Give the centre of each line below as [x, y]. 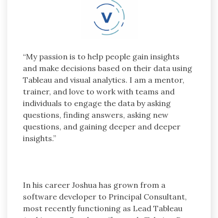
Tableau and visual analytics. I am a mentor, [104, 80]
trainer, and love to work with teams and [99, 91]
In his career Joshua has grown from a [94, 185]
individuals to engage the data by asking [97, 103]
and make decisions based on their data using [108, 68]
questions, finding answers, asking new [96, 115]
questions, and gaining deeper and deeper [102, 126]
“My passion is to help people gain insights [101, 56]
